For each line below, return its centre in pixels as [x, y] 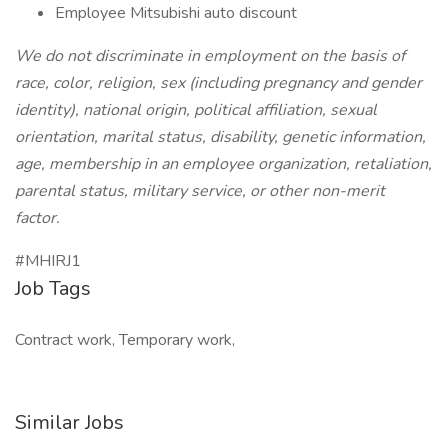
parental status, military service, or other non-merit [200, 191]
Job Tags [53, 288]
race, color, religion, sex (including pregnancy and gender [218, 83]
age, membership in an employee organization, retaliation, [223, 164]
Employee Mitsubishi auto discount [176, 13]
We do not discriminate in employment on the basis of [210, 56]
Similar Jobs [69, 422]
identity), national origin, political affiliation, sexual [196, 110]
